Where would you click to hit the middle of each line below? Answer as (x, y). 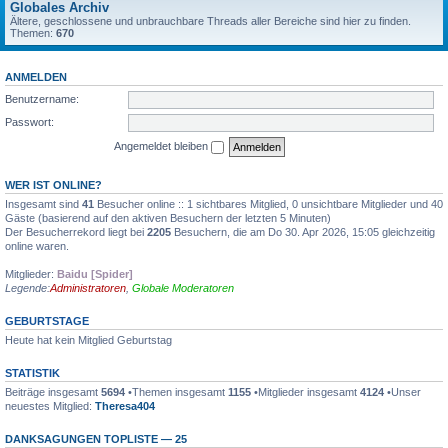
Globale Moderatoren (183, 287)
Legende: (27, 287)
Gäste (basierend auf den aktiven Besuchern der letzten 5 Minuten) (168, 217)
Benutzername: (42, 98)
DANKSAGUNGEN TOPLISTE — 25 (96, 438)
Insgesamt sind (43, 203)
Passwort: (29, 121)
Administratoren (88, 287)
